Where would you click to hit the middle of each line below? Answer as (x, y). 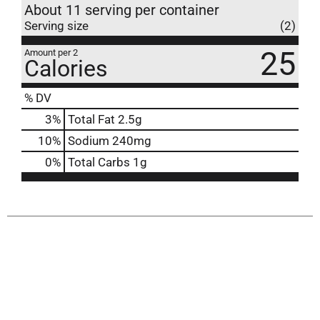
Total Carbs (99, 162)
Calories (66, 68)
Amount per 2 (51, 52)
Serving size (56, 25)
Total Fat (91, 119)
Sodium (89, 140)
